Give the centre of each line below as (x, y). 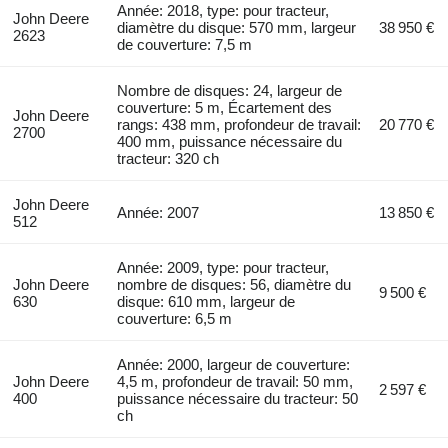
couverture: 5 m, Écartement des (225, 107)
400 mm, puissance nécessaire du (230, 141)
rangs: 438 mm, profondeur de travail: (239, 124)
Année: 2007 (158, 212)
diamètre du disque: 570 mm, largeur (237, 27)
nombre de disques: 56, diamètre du (234, 284)
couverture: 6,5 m (175, 318)
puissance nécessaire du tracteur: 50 (238, 398)
